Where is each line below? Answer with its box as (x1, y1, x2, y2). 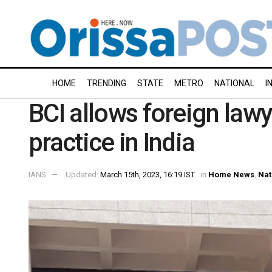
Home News (208, 169, 254, 179)
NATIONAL (214, 78, 254, 88)
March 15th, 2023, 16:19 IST (100, 169, 195, 179)
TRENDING (87, 78, 126, 88)
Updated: (66, 169, 100, 179)
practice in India (29, 127, 195, 157)
